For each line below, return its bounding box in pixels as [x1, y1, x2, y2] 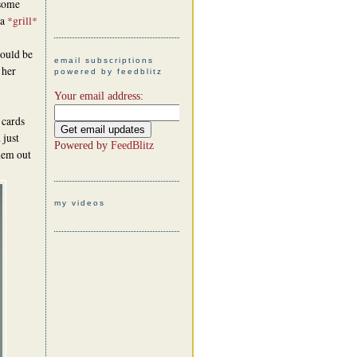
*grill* [6, 13, 37, 28]
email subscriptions [53, 55, 154, 65]
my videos [53, 198, 105, 208]
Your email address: [53, 89, 143, 102]
